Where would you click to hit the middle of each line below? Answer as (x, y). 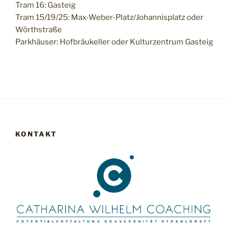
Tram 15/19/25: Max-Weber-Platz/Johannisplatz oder (109, 18)
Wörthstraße (39, 30)
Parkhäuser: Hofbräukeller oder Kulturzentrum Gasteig (114, 42)
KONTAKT (36, 134)
